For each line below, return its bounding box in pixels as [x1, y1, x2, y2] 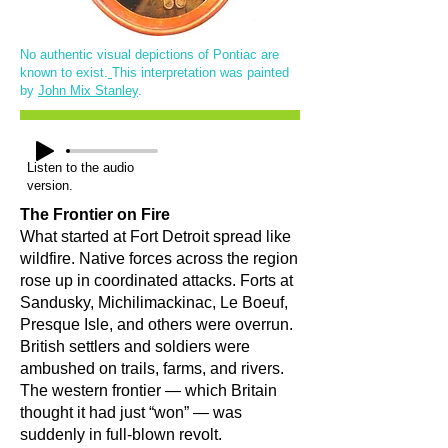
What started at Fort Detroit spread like [20, 228, 291, 245]
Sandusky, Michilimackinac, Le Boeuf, [20, 294, 288, 311]
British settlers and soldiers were [20, 338, 250, 355]
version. [27, 178, 73, 193]
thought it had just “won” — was [20, 404, 242, 421]
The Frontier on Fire [20, 206, 170, 223]
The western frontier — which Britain [20, 382, 277, 399]
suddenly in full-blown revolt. [20, 426, 222, 443]
